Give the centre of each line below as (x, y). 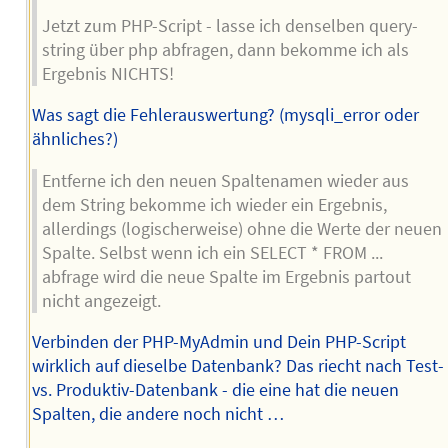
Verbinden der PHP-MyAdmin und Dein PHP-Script (218, 342)
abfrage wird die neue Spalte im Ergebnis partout (226, 276)
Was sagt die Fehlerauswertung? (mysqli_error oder (225, 115)
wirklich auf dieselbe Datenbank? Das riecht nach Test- (237, 366)
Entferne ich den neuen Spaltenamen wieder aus (225, 180)
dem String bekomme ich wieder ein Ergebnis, (214, 204)
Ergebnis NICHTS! (107, 73)
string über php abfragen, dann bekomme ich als (225, 49)
